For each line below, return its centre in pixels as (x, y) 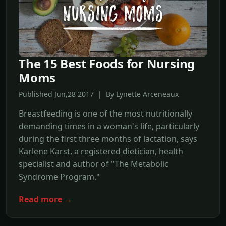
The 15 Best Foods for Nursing (107, 64)
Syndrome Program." (59, 177)
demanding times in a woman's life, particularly (109, 126)
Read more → (45, 199)
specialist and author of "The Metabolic (94, 164)
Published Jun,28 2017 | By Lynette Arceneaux (99, 94)
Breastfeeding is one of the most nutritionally (105, 114)
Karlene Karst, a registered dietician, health (101, 152)
